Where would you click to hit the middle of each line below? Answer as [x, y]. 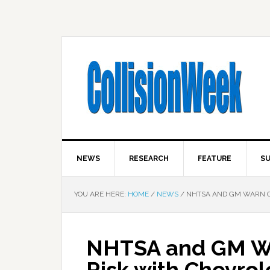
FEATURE [215, 159]
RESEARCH [149, 159]
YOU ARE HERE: [101, 194]
